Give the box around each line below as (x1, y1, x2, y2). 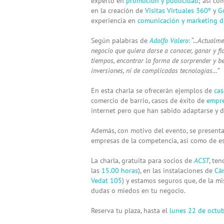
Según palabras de (91, 35, 149, 45)
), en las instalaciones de (138, 165, 214, 175)
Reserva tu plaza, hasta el (91, 205, 169, 215)
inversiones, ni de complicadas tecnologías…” (91, 65, 219, 75)
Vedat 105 (91, 175, 122, 185)
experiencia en (91, 15, 137, 25)
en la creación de (91, 5, 145, 15)
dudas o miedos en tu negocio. (91, 185, 185, 195)
